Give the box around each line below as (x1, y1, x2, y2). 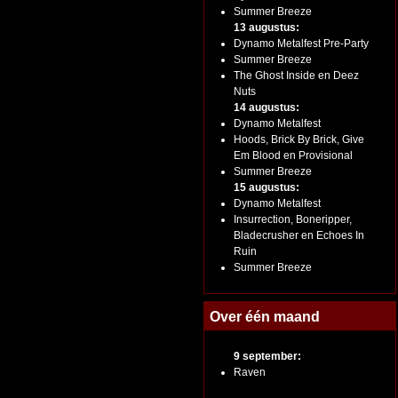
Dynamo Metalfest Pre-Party (234, 37, 369, 50)
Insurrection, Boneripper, (234, 213, 352, 226)
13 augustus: (234, 21, 299, 34)
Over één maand (210, 308, 320, 324)
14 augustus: (234, 101, 299, 114)
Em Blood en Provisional (234, 149, 353, 162)
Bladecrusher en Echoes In (234, 229, 364, 242)
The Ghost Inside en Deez (234, 69, 359, 82)
